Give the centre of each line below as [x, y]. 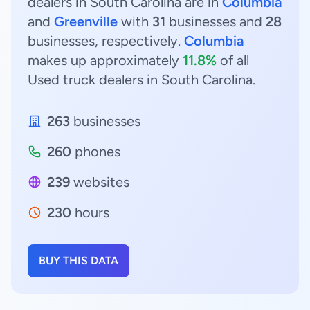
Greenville [86, 21]
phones [96, 152]
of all [233, 60]
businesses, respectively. [106, 41]
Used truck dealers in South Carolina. [142, 80]
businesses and [216, 21]
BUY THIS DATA [79, 261]
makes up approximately [105, 60]
